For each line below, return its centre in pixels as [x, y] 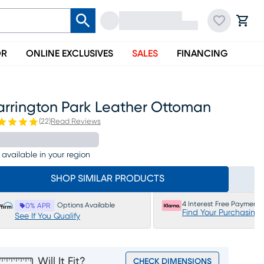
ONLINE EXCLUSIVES [70, 54]
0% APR [38, 206]
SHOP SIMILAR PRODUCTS [107, 179]
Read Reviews [76, 122]
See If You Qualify [47, 216]
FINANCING [202, 54]
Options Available [86, 205]
